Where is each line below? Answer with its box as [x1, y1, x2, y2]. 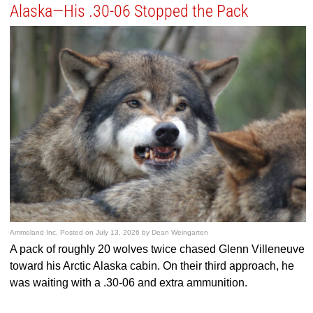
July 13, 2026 [96, 228, 140, 237]
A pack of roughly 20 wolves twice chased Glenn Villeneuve [10, 243, 305, 256]
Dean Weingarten [152, 228, 209, 237]
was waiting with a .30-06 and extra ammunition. [10, 277, 248, 289]
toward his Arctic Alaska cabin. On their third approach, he [10, 260, 295, 272]
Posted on [60, 228, 96, 237]
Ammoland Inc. [10, 228, 59, 237]
